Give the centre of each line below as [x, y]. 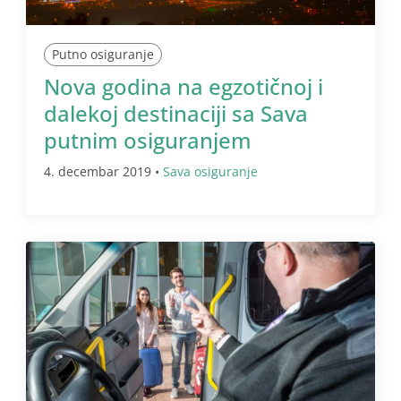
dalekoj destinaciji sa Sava [176, 114]
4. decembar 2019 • [103, 172]
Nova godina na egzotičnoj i [183, 87]
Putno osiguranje [103, 55]
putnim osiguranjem [148, 141]
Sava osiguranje [210, 172]
